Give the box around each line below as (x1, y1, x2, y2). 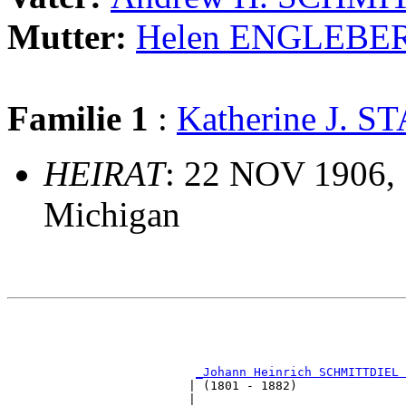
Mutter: (7, 17, 136, 57)
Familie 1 (7, 99, 149, 139)
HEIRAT (43, 154, 165, 194)
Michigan (43, 195, 180, 235)
